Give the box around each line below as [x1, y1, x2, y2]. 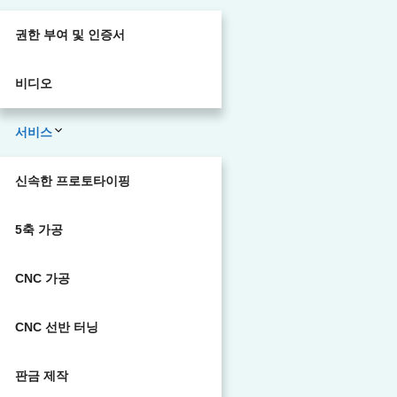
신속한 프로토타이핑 [15, 174, 130, 188]
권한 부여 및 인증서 [15, 27, 125, 42]
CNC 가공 [15, 271, 70, 285]
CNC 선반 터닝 [15, 320, 98, 334]
